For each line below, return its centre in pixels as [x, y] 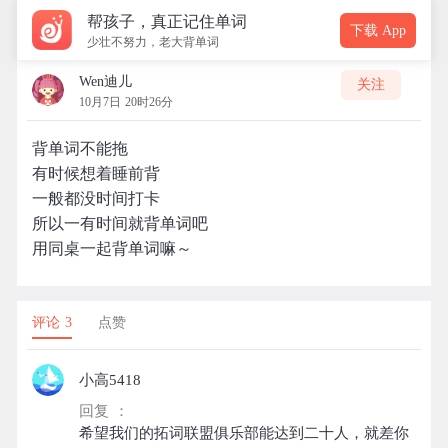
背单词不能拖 [80, 148]
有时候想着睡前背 [96, 173]
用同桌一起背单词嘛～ [112, 248]
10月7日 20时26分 [126, 102]
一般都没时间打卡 [96, 198]
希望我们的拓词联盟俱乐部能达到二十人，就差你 [244, 433]
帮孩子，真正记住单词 [167, 21]
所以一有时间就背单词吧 [120, 223]
